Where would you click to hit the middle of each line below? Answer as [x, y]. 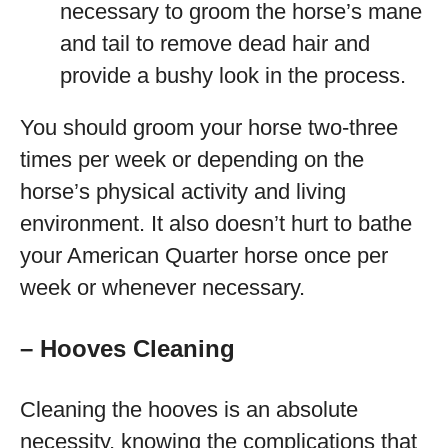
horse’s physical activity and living [183, 191]
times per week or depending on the [192, 159]
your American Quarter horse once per [204, 255]
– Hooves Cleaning [127, 348]
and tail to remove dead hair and [215, 43]
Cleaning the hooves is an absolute [189, 409]
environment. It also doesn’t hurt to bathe [216, 223]
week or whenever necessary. [162, 287]
